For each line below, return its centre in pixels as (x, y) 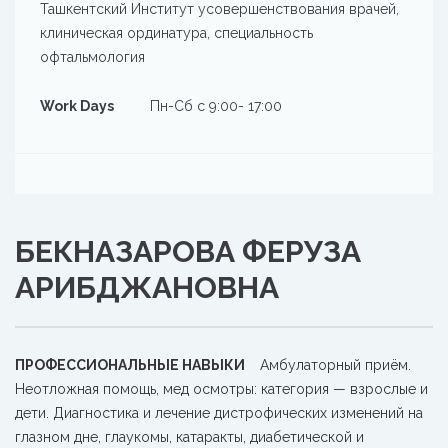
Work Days (77, 106)
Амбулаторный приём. (335, 365)
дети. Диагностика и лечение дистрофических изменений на (219, 413)
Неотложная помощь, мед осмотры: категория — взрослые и (221, 389)
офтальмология (92, 57)
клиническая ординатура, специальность (176, 33)
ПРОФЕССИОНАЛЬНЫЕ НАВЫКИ (130, 365)
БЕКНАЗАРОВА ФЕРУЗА (188, 251)
